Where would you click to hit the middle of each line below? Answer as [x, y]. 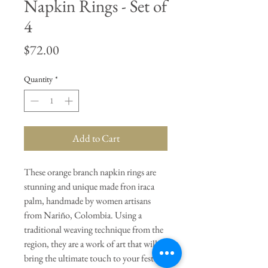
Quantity [38, 79]
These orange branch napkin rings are [90, 172]
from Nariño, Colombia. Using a [83, 215]
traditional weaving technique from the [94, 230]
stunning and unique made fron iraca [89, 187]
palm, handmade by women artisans [87, 201]
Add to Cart [96, 138]
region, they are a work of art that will [91, 244]
